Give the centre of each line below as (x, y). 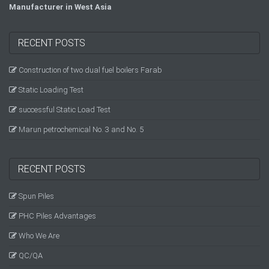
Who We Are (38, 236)
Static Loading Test (50, 90)
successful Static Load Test (64, 110)
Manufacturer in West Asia (60, 7)
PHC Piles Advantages (56, 216)
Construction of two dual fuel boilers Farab (89, 70)
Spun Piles (35, 196)
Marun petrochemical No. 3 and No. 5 (80, 129)
